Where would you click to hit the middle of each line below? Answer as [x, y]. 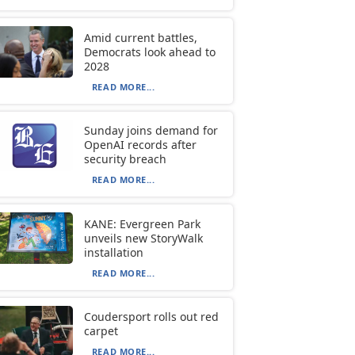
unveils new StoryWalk [143, 238]
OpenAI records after [140, 145]
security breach [125, 159]
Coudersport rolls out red [151, 316]
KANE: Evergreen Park [142, 223]
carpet [101, 330]
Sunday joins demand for [151, 131]
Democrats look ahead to [149, 52]
